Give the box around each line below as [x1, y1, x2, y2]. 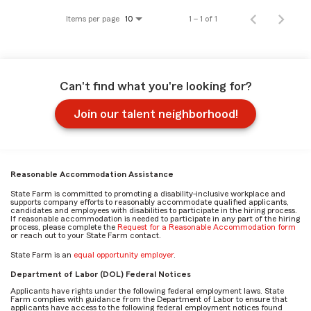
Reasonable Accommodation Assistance [10, 169, 174, 178]
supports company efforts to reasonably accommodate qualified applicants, [10, 197, 289, 206]
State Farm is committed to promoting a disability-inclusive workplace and [10, 189, 285, 198]
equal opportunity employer [74, 250, 174, 259]
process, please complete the [10, 222, 117, 231]
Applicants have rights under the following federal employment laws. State [10, 286, 284, 295]
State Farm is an [10, 250, 74, 259]
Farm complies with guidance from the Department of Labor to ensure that [10, 294, 287, 303]
